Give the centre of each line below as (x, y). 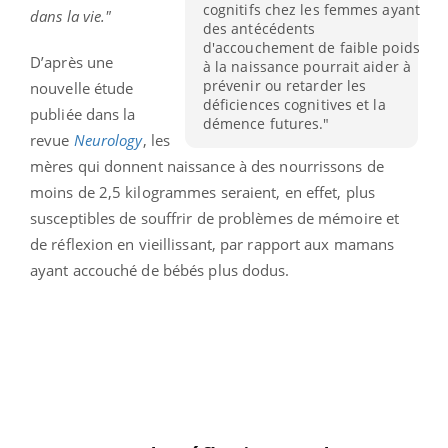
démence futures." (266, 124)
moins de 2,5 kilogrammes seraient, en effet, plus (202, 191)
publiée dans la (83, 113)
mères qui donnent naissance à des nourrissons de (207, 165)
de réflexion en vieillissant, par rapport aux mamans (212, 243)
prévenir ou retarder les (284, 86)
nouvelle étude (82, 87)
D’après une (72, 61)
